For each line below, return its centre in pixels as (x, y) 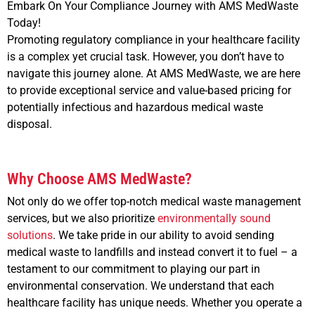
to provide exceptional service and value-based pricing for (149, 90)
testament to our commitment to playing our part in (134, 269)
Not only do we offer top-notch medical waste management (154, 202)
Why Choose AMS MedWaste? (99, 179)
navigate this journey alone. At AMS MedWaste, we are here (154, 73)
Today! (24, 22)
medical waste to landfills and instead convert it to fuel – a (152, 252)
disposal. (30, 124)
